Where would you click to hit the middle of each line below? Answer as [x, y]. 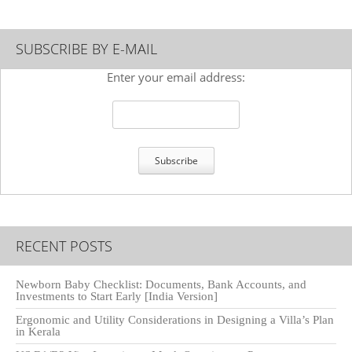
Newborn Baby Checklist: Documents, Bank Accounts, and [161, 285]
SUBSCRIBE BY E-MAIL [86, 48]
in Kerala [38, 332]
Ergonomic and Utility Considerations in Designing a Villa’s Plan [175, 320]
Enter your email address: [176, 77]
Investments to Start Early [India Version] [117, 297]
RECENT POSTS [64, 246]
